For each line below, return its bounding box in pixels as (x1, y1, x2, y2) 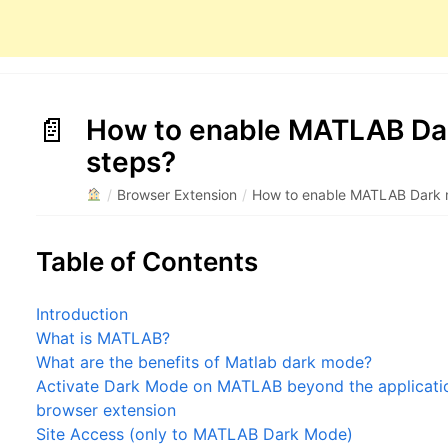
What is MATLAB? (36, 328, 171, 348)
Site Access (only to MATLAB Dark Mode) (36, 424, 354, 444)
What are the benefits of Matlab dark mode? (36, 352, 373, 372)
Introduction (36, 304, 129, 324)
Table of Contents (36, 246, 259, 277)
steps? (86, 145, 177, 179)
